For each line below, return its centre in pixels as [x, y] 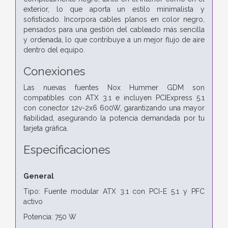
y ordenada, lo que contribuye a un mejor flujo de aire [114, 39]
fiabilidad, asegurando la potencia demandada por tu [114, 118]
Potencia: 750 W [50, 217]
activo [33, 201]
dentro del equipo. [54, 50]
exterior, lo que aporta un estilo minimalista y [114, 9]
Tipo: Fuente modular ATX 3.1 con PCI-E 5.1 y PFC [114, 191]
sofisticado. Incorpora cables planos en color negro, [114, 19]
